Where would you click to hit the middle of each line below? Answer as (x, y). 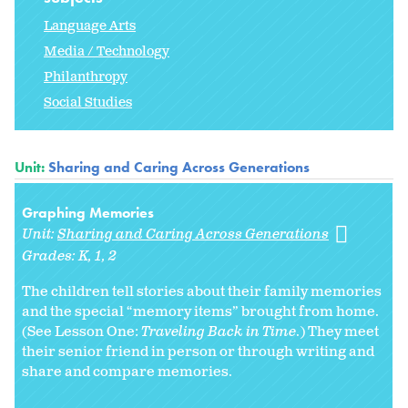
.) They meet (337, 332)
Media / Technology (107, 52)
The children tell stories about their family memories (202, 292)
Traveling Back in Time (219, 332)
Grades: (50, 257)
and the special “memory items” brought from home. (200, 312)
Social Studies (88, 103)
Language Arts (90, 26)
